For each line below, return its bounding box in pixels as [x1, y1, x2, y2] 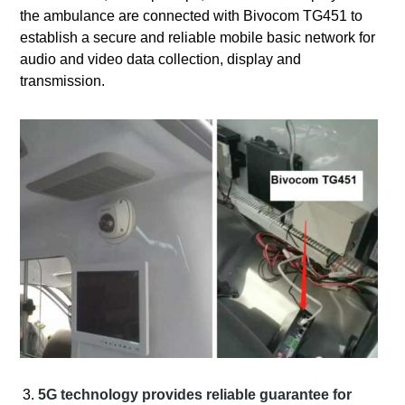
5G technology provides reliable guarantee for [38, 387, 353, 403]
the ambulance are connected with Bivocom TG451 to [20, 7, 363, 24]
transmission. [20, 72, 106, 89]
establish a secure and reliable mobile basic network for [20, 29, 376, 45]
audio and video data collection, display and [20, 51, 302, 67]
